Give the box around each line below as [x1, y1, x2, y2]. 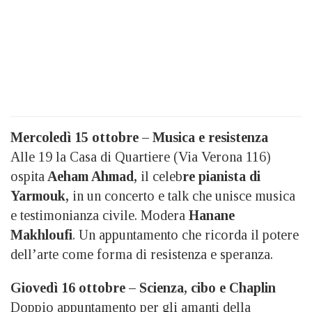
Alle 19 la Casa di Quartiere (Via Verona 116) [10, 148, 271, 164]
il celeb [137, 168, 182, 184]
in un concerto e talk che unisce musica [69, 187, 295, 203]
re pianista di [182, 168, 260, 184]
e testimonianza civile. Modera [10, 207, 189, 223]
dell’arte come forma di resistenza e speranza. [10, 246, 273, 262]
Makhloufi [10, 226, 72, 242]
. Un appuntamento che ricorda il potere [72, 226, 299, 242]
